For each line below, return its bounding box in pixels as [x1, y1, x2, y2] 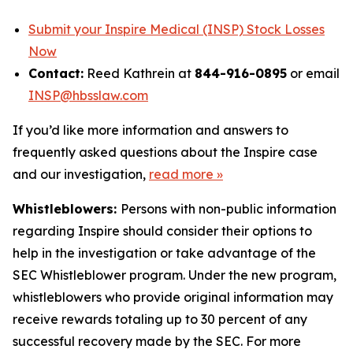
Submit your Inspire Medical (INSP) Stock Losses [28, 21, 325, 37]
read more [149, 166, 214, 182]
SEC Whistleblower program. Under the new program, [13, 267, 336, 283]
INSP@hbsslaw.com [28, 87, 148, 103]
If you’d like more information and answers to [13, 122, 288, 138]
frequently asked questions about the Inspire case [13, 144, 318, 160]
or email [287, 65, 340, 81]
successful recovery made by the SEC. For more [13, 333, 301, 349]
